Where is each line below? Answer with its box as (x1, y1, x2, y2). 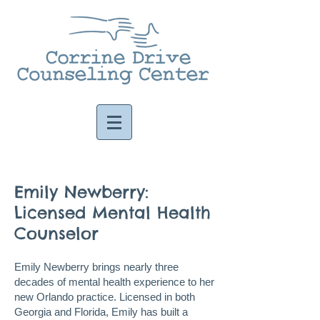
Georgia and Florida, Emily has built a (14, 306, 188, 318)
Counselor (14, 223, 99, 244)
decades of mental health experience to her (14, 276, 214, 288)
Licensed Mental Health (14, 202, 211, 223)
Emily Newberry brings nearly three (14, 261, 179, 273)
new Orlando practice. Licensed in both (14, 291, 195, 303)
